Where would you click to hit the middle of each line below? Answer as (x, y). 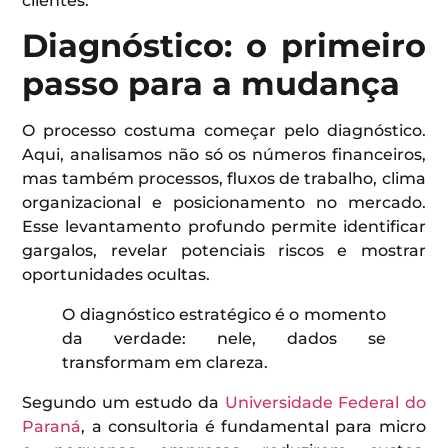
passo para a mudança (211, 84)
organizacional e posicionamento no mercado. (224, 203)
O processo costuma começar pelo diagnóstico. (224, 131)
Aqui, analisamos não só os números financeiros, (224, 155)
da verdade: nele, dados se (224, 339)
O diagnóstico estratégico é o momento (224, 315)
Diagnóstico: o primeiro (224, 46)
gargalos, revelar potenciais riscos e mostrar (224, 251)
